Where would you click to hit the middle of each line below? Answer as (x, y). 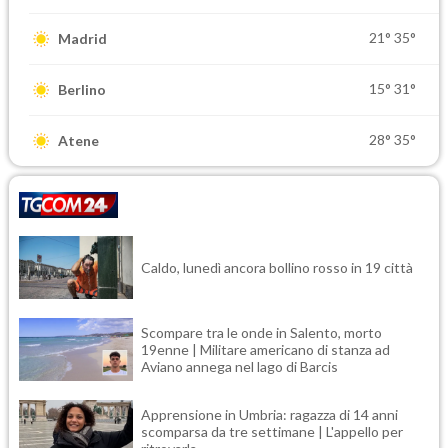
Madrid (82, 39)
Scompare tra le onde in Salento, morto (261, 332)
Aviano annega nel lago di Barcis (239, 366)
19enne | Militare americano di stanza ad (265, 349)
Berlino (82, 90)
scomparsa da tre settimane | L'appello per (272, 431)
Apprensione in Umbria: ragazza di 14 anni (269, 414)
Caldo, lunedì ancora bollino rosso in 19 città (277, 267)
